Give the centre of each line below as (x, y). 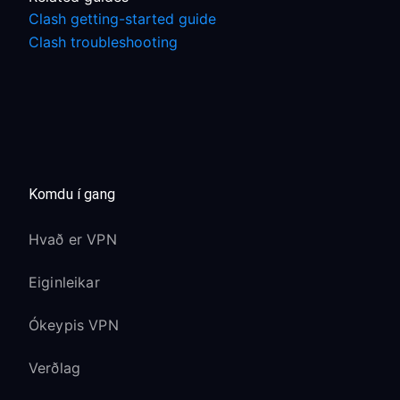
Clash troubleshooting (103, 42)
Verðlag (55, 368)
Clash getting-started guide (122, 19)
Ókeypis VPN (74, 325)
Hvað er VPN (73, 239)
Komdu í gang (72, 194)
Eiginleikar (64, 282)
